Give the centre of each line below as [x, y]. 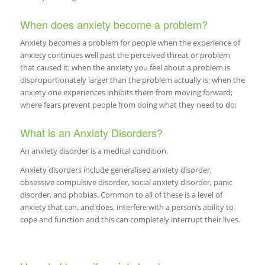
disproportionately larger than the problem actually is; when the [132, 80]
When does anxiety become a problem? [114, 25]
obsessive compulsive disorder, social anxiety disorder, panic [126, 182]
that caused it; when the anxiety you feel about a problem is [125, 68]
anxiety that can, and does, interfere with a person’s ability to [127, 207]
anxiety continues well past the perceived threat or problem [125, 55]
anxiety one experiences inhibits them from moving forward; [126, 93]
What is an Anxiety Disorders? [91, 133]
